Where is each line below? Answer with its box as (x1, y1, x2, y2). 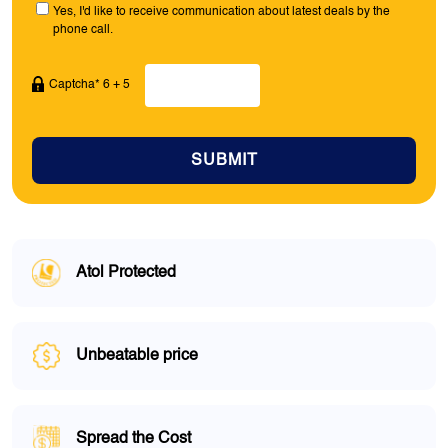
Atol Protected (76, 264, 176, 281)
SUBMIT (190, 152, 258, 169)
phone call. (52, 23, 113, 36)
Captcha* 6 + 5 (49, 79, 130, 92)
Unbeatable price (76, 347, 198, 364)
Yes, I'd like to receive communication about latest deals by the (52, 5, 390, 18)
